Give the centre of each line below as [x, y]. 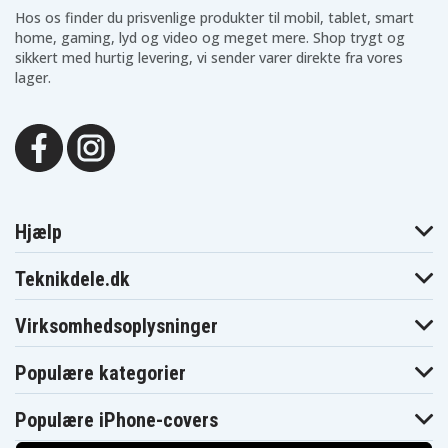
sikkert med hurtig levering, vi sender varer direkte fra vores [209, 58]
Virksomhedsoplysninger [116, 326]
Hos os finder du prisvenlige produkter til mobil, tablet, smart [214, 18]
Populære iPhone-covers [116, 420]
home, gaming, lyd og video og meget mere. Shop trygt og [210, 38]
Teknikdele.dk [72, 279]
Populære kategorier [100, 373]
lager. [33, 78]
